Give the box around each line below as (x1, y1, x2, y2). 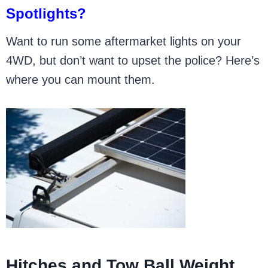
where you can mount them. (6, 73, 156, 86)
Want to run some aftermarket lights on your (6, 35, 242, 48)
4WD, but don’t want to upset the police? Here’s (6, 54, 260, 67)
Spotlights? (6, 5, 87, 22)
